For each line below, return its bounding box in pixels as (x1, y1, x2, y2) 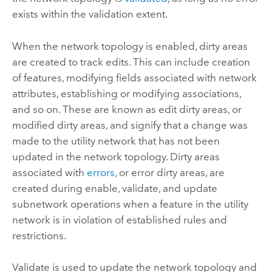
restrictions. (12, 229, 66, 242)
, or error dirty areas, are (114, 166, 225, 178)
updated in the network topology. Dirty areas (12, 150, 220, 163)
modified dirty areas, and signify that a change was (12, 118, 248, 131)
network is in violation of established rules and (12, 213, 227, 226)
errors (86, 166, 115, 178)
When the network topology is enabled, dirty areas (12, 39, 248, 52)
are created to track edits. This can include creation (12, 55, 250, 68)
